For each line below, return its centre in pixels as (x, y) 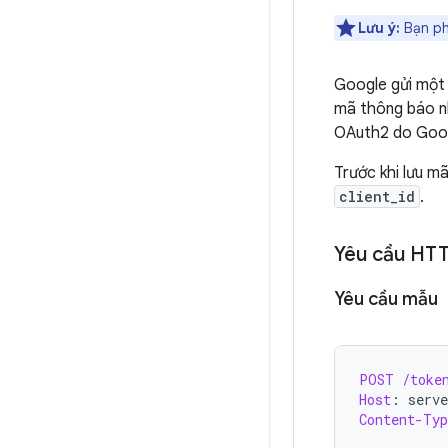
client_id (377, 196)
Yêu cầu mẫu (386, 299)
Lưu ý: (379, 28)
